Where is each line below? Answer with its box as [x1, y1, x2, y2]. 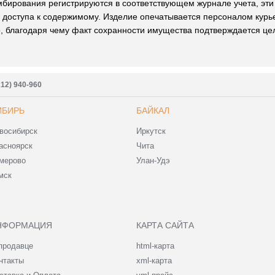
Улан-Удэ [136, 156, 170, 166]
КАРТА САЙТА [136, 220, 194, 231]
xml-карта [136, 256, 172, 266]
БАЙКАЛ [136, 106, 169, 116]
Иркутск [136, 126, 166, 136]
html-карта [136, 241, 174, 251]
